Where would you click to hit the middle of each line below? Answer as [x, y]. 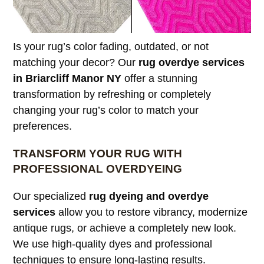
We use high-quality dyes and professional [113, 244]
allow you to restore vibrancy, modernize [152, 212]
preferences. [43, 126]
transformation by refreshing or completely [112, 94]
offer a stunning [160, 78]
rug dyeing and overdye [149, 196]
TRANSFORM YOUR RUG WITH [98, 153]
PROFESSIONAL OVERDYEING [98, 169]
